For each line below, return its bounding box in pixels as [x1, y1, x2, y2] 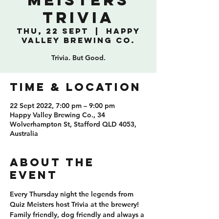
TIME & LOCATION [10, 80, 141, 94]
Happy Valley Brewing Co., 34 [10, 110, 105, 119]
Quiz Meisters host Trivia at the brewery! [10, 200, 141, 209]
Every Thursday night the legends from [10, 190, 135, 198]
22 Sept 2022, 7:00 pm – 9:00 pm [10, 101, 115, 110]
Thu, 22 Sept [16, 26, 88, 36]
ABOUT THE [10, 155, 94, 169]
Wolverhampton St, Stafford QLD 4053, [10, 120, 136, 129]
